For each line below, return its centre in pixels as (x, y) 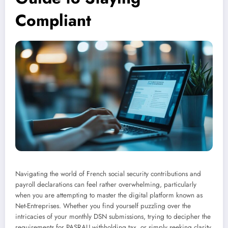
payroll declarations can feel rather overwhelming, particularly (106, 185)
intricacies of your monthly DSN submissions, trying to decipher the (113, 217)
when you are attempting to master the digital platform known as (109, 195)
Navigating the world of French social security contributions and (108, 174)
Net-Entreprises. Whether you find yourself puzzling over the (103, 206)
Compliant (53, 20)
